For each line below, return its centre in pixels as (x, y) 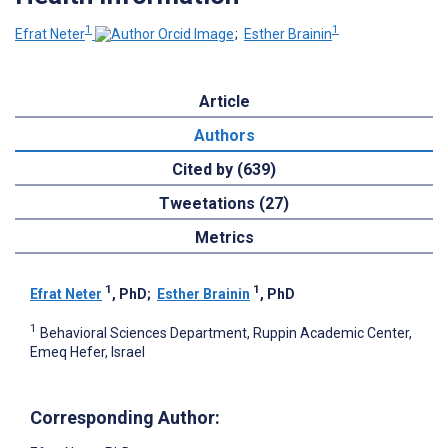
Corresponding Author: (125, 418)
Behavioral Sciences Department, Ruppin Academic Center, (226, 332)
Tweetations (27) (224, 203)
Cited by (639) (224, 169)
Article (224, 101)
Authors (224, 135)
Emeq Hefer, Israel (87, 352)
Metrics (224, 237)
